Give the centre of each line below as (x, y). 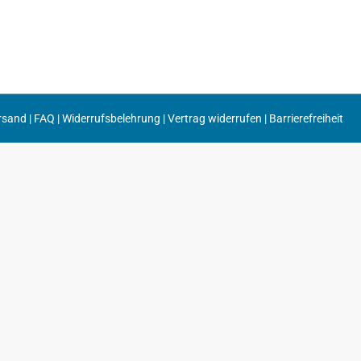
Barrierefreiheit (306, 118)
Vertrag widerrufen (215, 118)
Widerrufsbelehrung (111, 118)
